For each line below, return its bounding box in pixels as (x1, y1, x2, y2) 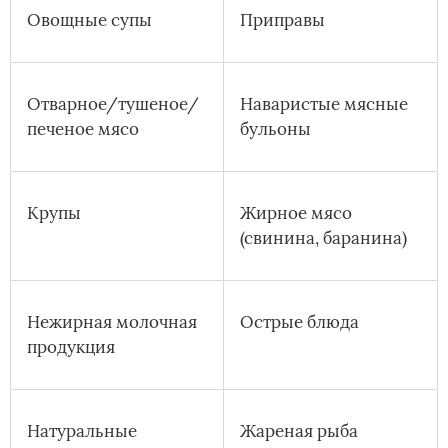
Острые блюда (240, 311, 359, 334)
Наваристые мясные (240, 93, 408, 116)
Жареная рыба (240, 420, 358, 443)
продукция (27, 336, 115, 359)
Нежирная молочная (27, 311, 197, 334)
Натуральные (27, 420, 137, 443)
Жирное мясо (240, 202, 352, 225)
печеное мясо (27, 118, 139, 141)
